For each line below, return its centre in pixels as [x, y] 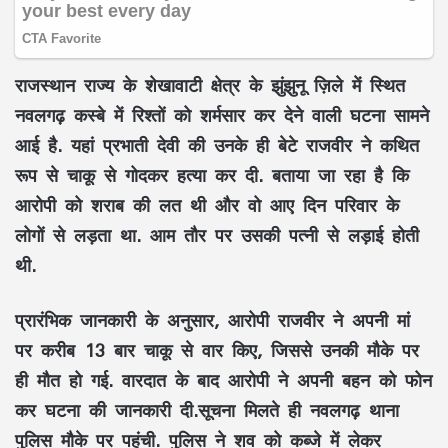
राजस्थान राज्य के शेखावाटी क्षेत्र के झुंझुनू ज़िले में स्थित [210, 84]
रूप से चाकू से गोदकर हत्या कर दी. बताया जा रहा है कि [212, 174]
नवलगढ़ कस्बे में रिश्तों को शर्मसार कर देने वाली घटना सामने [222, 114]
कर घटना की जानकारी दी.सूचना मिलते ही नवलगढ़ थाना [207, 409]
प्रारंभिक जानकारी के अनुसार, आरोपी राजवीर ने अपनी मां [212, 319]
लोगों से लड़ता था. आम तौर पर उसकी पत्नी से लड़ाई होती [217, 234]
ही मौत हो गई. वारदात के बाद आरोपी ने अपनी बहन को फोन [223, 379]
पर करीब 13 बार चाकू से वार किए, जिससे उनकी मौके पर [217, 349]
